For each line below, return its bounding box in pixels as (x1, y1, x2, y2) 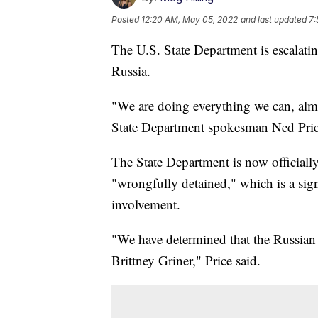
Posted (111, 14, 141, 26)
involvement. (111, 195, 185, 214)
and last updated (241, 14, 307, 26)
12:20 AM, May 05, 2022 (141, 14, 238, 26)
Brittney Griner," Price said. (111, 251, 261, 270)
